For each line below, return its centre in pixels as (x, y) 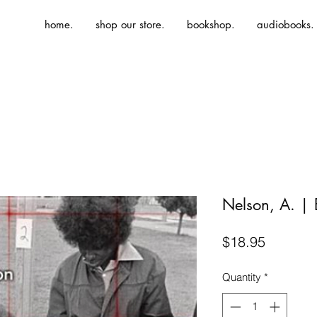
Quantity (242, 277)
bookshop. (211, 24)
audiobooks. (286, 24)
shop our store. (130, 24)
